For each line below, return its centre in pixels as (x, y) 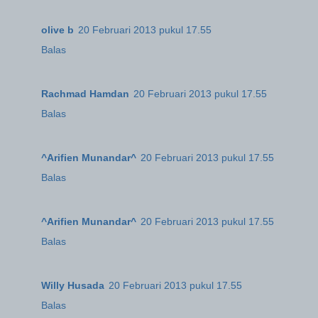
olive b (57, 30)
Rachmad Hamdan (85, 94)
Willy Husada (73, 286)
